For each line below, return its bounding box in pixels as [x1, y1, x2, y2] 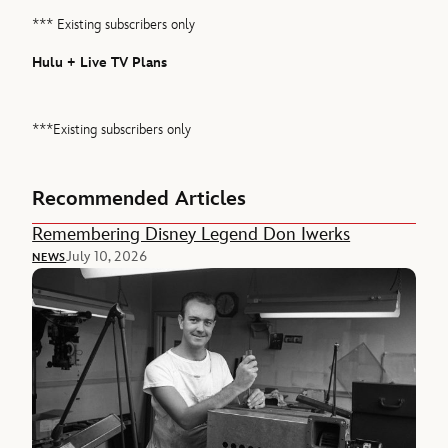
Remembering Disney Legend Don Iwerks [32, 223, 351, 247]
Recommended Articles [32, 186, 247, 211]
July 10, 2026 [66, 248, 148, 266]
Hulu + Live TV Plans [32, 54, 168, 72]
